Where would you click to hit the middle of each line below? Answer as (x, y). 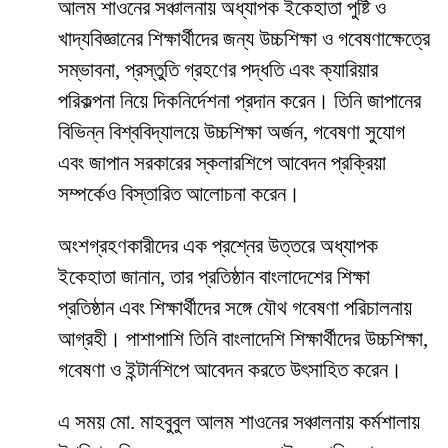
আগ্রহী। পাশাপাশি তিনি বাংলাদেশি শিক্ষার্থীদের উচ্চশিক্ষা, (243, 339)
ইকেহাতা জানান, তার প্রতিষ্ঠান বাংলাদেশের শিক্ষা (214, 277)
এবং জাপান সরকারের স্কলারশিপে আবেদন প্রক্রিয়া (222, 163)
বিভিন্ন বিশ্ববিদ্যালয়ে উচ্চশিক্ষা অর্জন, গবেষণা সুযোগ (231, 132)
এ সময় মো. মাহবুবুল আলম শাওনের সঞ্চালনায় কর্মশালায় (239, 422)
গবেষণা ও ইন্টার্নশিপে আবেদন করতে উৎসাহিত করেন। (230, 370)
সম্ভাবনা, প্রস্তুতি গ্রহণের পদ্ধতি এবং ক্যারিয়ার (218, 70)
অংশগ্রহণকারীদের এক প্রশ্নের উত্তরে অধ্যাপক (218, 246)
